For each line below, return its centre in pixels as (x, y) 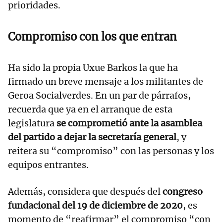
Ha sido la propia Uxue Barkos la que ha (93, 67)
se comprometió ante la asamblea (129, 123)
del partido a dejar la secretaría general (92, 137)
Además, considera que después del (85, 191)
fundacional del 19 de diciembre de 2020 (95, 205)
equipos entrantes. (48, 165)
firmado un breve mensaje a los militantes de (106, 81)
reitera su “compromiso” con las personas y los (111, 151)
